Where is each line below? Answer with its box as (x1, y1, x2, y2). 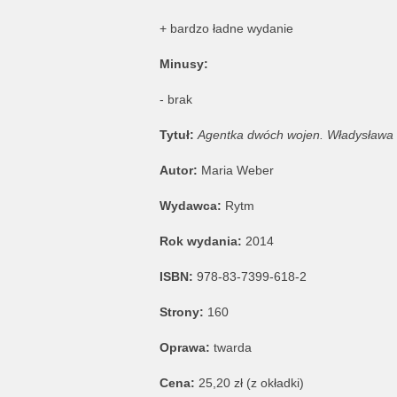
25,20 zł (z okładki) (194, 376, 304, 391)
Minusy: (159, 57, 208, 72)
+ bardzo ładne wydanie (159, 21, 293, 36)
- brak (159, 92, 192, 107)
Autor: (159, 163, 201, 178)
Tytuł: (159, 128, 198, 143)
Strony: (159, 305, 207, 320)
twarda (213, 340, 252, 355)
